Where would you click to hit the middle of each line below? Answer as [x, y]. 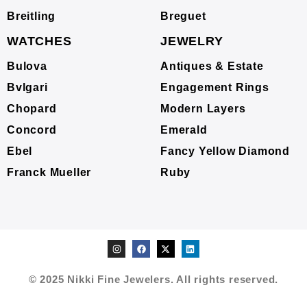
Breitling [32, 16]
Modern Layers [203, 109]
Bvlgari [27, 87]
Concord [32, 130]
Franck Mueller [49, 172]
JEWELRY [192, 41]
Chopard [32, 109]
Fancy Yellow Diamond [225, 151]
